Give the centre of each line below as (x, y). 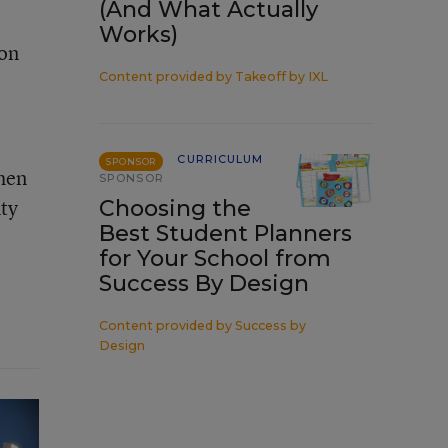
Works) (138, 34)
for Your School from (215, 258)
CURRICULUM (220, 159)
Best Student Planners (225, 233)
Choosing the (175, 208)
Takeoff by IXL (281, 76)
